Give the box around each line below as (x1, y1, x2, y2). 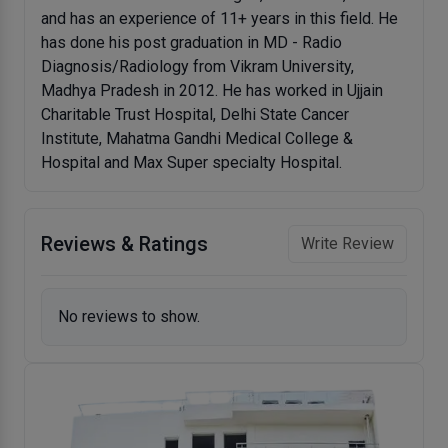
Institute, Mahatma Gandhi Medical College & (41, 129, 353, 148)
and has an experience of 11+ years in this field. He (41, 9, 398, 28)
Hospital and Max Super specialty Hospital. (41, 153, 342, 172)
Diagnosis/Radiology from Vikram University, (41, 57, 354, 76)
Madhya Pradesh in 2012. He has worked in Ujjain (41, 81, 383, 100)
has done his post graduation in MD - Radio (41, 33, 342, 52)
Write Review (301, 234, 394, 253)
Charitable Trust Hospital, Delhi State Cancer (41, 105, 349, 124)
